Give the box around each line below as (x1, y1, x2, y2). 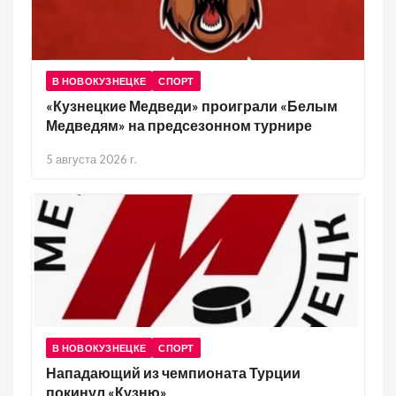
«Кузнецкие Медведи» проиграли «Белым (46, 97, 338, 114)
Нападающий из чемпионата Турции (46, 364, 301, 381)
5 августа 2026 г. (46, 152, 137, 166)
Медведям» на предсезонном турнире (46, 117, 312, 133)
